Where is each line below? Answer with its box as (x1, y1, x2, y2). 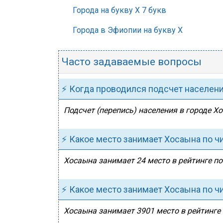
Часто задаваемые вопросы (61, 56, 202, 68)
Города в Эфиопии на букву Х (73, 25, 183, 35)
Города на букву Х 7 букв (73, 5, 166, 15)
